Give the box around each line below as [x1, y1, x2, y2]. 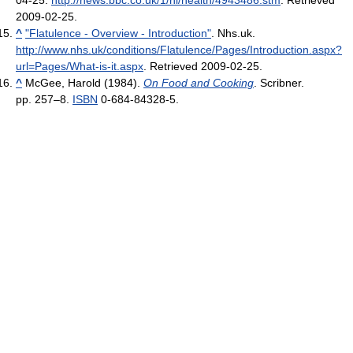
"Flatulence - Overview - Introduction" [25, 27, 211, 40]
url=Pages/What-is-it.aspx [16, 60, 143, 73]
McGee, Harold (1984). [25, 76, 143, 90]
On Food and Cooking [143, 76, 254, 90]
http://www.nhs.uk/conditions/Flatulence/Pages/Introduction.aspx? [16, 43, 342, 57]
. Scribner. [254, 76, 304, 90]
